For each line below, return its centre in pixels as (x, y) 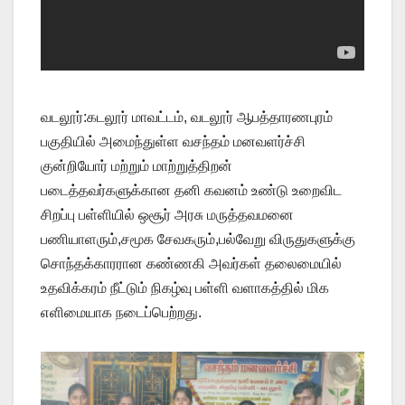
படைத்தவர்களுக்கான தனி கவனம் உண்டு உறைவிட (191, 191)
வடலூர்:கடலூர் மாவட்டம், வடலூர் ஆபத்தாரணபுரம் (187, 118)
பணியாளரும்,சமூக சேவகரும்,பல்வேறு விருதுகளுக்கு (198, 240)
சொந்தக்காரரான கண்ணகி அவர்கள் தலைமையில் (191, 264)
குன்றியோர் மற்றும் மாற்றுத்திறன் (137, 166)
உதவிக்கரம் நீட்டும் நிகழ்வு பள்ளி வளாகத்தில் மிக (185, 288)
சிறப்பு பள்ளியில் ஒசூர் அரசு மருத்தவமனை (167, 215)
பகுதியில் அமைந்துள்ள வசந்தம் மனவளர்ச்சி (173, 142)
